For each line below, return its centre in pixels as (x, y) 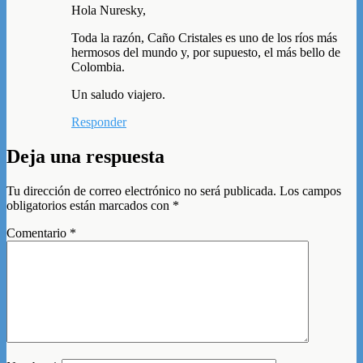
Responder (99, 122)
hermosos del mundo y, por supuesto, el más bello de (206, 53)
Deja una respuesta (85, 157)
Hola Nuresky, (109, 11)
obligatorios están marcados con (90, 206)
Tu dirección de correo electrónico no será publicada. (141, 191)
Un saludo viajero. (118, 95)
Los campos (310, 191)
